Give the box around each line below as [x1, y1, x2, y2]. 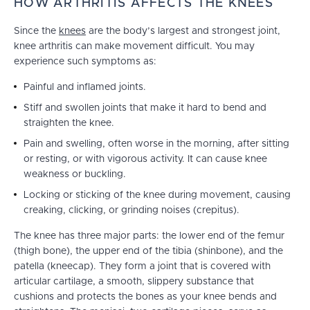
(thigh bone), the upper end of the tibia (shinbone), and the [14, 246, 283, 257]
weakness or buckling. [24, 170, 126, 180]
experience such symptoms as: [14, 57, 156, 67]
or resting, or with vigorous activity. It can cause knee [24, 154, 267, 165]
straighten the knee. [24, 118, 114, 129]
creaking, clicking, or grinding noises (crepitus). [24, 206, 239, 216]
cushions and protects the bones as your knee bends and [14, 292, 277, 302]
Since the [14, 26, 59, 37]
